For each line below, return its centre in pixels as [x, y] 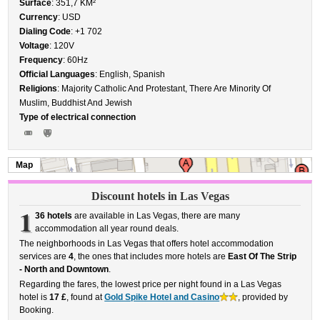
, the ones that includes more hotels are [151, 256]
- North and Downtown [64, 269]
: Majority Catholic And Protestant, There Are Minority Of [164, 89]
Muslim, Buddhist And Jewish [76, 103]
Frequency [41, 60]
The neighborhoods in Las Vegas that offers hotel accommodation [147, 244]
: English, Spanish [130, 74]
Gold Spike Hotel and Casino [162, 297]
